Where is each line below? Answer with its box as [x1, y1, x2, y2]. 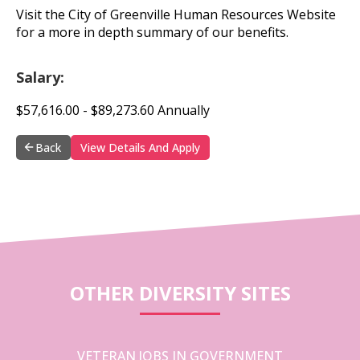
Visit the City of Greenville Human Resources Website [16, 5, 336, 23]
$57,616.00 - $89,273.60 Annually [16, 100, 210, 119]
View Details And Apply [80, 139, 200, 155]
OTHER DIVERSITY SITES [69, 279, 291, 306]
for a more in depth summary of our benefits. [16, 22, 288, 41]
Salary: [16, 67, 64, 87]
